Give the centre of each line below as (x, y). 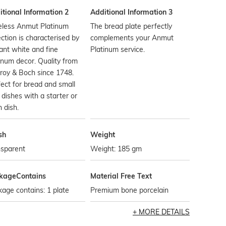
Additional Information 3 (132, 12)
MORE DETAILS (164, 212)
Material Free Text (121, 176)
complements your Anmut (132, 38)
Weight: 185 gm (116, 149)
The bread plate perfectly (131, 26)
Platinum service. (118, 49)
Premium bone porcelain (130, 190)
